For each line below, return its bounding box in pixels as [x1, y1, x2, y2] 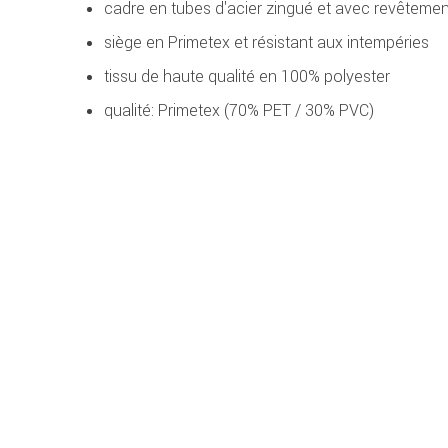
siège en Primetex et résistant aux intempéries [104, 32, 429, 53]
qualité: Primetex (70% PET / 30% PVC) [104, 100, 374, 121]
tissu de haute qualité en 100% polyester [104, 66, 390, 87]
